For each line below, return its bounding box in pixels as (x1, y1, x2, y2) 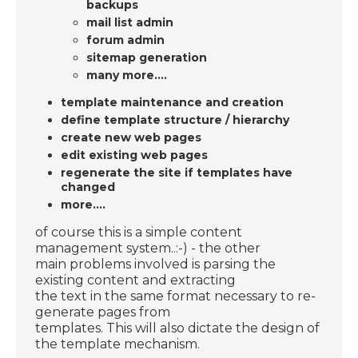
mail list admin (86, 14, 174, 30)
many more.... (86, 67, 168, 82)
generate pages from (35, 304, 171, 320)
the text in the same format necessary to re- (35, 288, 316, 304)
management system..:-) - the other (35, 240, 261, 256)
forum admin (86, 32, 165, 47)
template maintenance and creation (61, 94, 284, 109)
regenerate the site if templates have (61, 165, 293, 180)
